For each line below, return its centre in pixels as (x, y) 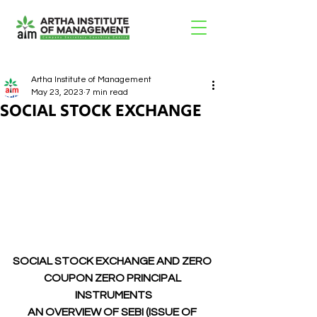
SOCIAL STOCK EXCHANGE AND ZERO (113, 261)
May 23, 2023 (57, 92)
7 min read (107, 92)
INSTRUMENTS (113, 295)
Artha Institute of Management (91, 80)
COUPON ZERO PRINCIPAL (113, 278)
